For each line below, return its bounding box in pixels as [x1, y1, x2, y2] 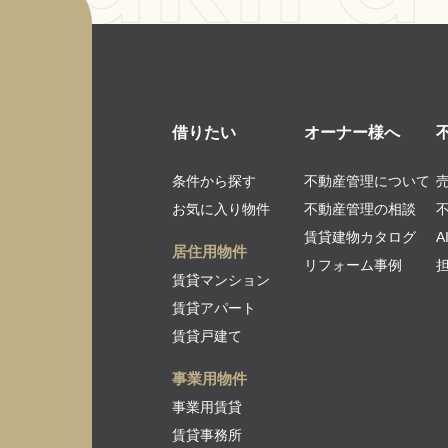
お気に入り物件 [172, 201, 270, 217]
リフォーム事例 [304, 257, 402, 273]
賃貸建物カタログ [304, 229, 416, 245]
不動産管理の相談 [304, 201, 416, 217]
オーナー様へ [304, 124, 400, 141]
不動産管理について [304, 173, 430, 189]
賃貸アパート [172, 300, 256, 316]
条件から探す [172, 173, 256, 189]
